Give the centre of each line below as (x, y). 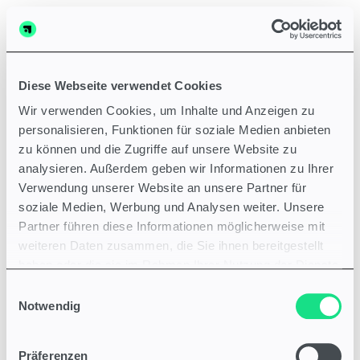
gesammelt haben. (70, 284)
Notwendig (49, 305)
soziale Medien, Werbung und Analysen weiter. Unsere (172, 207)
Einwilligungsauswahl (62, 289)
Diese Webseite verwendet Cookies (120, 85)
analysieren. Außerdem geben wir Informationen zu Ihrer (176, 169)
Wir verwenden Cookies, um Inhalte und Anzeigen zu (167, 111)
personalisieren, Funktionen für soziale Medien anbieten (175, 130)
